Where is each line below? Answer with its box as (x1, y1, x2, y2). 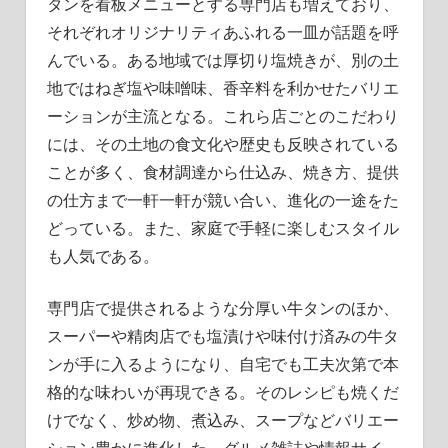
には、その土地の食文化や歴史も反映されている (46, 132, 399, 155)
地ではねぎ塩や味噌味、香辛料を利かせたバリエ (46, 76, 399, 99)
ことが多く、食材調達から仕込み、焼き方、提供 (46, 160, 399, 183)
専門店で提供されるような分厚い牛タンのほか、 (46, 296, 399, 319)
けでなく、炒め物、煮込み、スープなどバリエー (46, 408, 399, 431)
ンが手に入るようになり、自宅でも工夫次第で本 (46, 352, 399, 375)
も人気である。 (46, 244, 159, 267)
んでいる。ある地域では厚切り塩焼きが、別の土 (46, 48, 399, 71)
